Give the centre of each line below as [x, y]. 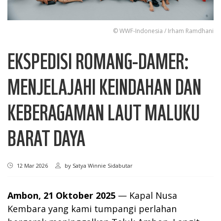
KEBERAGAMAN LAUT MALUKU [104, 112]
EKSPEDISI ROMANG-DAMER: [98, 61]
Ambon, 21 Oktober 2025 [61, 196]
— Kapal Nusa [146, 196]
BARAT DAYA [46, 138]
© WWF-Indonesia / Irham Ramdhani [163, 31]
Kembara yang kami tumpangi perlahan [92, 209]
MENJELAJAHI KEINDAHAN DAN [104, 86]
